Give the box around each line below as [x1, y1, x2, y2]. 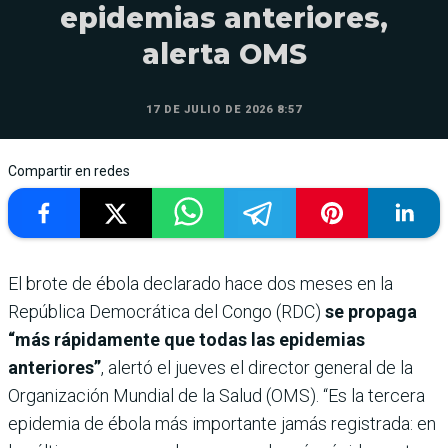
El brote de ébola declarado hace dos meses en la [8, 273, 393, 295]
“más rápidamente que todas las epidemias [8, 329, 365, 351]
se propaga [325, 301, 417, 323]
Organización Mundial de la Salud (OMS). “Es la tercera [8, 385, 425, 407]
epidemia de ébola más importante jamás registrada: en [8, 413, 436, 435]
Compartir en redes [8, 163, 130, 180]
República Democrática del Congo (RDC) [8, 301, 325, 323]
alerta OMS [141, 37, 307, 72]
